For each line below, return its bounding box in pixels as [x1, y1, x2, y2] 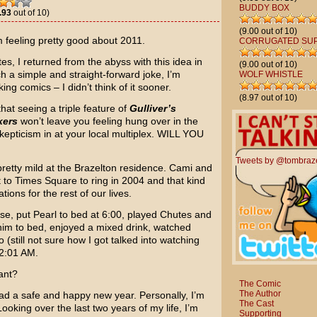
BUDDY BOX [238, 3, 289, 13]
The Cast [238, 298, 274, 309]
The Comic [238, 278, 281, 289]
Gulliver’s [129, 103, 176, 114]
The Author [238, 288, 281, 299]
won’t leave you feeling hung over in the [17, 115, 198, 127]
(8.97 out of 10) [238, 93, 297, 103]
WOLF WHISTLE [238, 69, 303, 79]
